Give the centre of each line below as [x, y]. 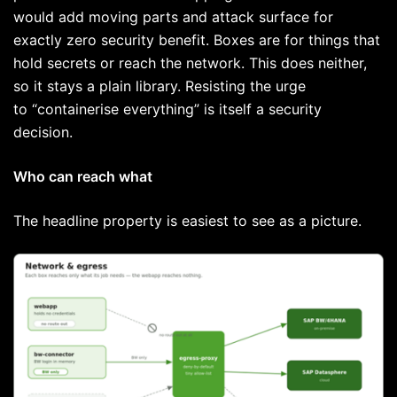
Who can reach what [83, 177]
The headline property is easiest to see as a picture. [190, 221]
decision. [45, 132]
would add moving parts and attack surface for [173, 17]
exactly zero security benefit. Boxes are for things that [197, 40]
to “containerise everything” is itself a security [167, 109]
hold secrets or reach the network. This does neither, [190, 63]
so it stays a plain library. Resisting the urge [160, 86]
